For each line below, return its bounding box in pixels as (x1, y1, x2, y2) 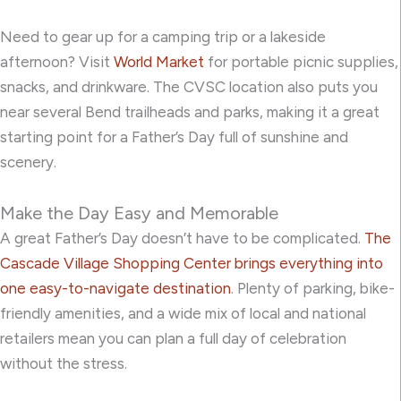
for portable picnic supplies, (204, 52, 398, 71)
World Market (114, 52, 204, 71)
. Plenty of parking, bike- (231, 279, 395, 298)
